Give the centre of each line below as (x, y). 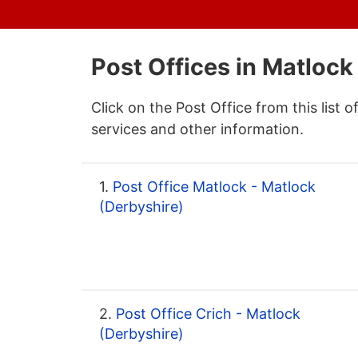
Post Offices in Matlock (222, 67)
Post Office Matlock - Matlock (212, 187)
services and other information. (197, 129)
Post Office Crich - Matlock (206, 314)
